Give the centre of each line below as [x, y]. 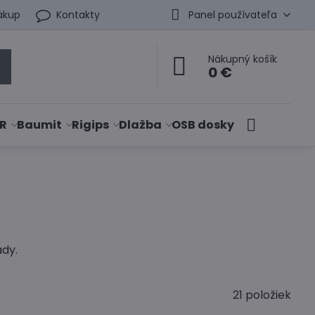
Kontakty [78, 14]
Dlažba [141, 125]
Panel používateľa [232, 14]
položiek [269, 295]
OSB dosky [203, 125]
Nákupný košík [243, 59]
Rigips [91, 125]
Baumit [40, 125]
